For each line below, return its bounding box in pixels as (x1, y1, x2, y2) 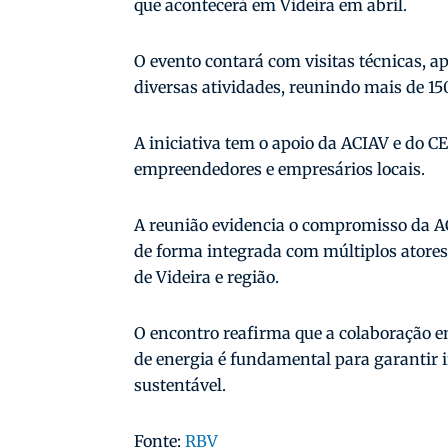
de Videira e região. (134, 267, 280, 287)
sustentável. (134, 375, 227, 395)
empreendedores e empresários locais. (134, 159, 426, 179)
